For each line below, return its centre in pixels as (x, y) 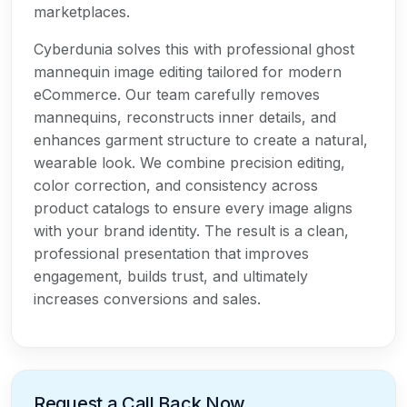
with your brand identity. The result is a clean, (191, 230)
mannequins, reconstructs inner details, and (185, 117)
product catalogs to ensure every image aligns (193, 208)
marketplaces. (82, 11)
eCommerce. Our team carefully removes (177, 94)
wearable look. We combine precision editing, (189, 162)
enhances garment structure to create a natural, (201, 139)
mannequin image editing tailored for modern (188, 71)
